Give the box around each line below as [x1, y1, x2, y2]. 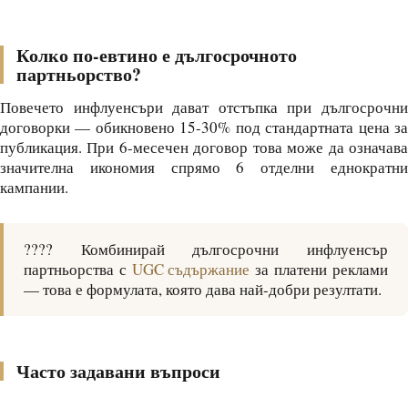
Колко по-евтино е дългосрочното [16, 42, 297, 68]
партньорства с [24, 259, 132, 280]
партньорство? [16, 61, 141, 87]
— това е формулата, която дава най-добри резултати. [24, 279, 382, 300]
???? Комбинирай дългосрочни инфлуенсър [24, 239, 388, 260]
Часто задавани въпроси [16, 358, 220, 384]
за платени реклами [250, 259, 388, 280]
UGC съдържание [132, 259, 250, 280]
